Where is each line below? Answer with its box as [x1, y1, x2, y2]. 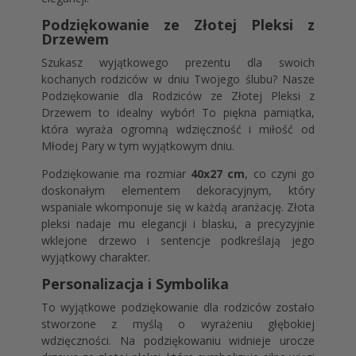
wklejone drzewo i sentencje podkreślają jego [41, 233, 315, 248]
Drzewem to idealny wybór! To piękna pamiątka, [41, 105, 315, 120]
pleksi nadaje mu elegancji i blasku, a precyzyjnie [41, 216, 315, 231]
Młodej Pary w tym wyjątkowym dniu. [41, 138, 234, 153]
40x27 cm [190, 166, 246, 181]
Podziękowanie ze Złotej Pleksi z [41, 15, 315, 34]
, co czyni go [245, 166, 315, 181]
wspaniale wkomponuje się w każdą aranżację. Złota [41, 199, 315, 215]
